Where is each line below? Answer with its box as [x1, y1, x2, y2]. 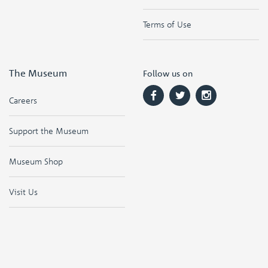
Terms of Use [143, 19, 191, 29]
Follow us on [143, 68, 193, 78]
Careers [9, 95, 37, 105]
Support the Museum [9, 126, 89, 136]
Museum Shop [9, 156, 63, 166]
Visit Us [9, 187, 38, 197]
